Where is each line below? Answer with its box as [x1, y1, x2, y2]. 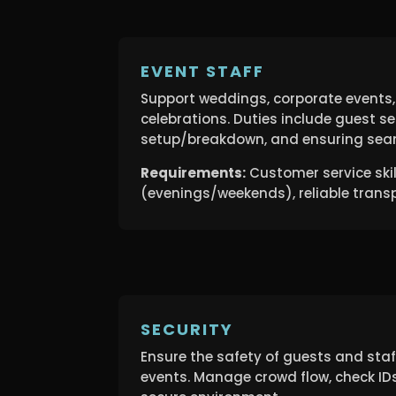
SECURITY [141, 318, 234, 340]
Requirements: [141, 164, 247, 183]
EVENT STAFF [141, 60, 265, 83]
